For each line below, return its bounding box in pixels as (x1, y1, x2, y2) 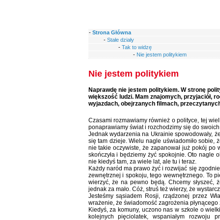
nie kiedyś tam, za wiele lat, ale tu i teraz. (88, 158, 196, 165)
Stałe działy (107, 37, 134, 43)
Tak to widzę (121, 44, 152, 50)
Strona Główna (92, 29, 131, 35)
